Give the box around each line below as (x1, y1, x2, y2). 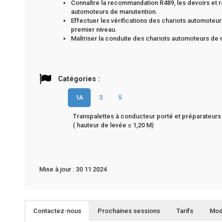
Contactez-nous (33, 207, 81, 215)
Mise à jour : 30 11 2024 (39, 166, 107, 173)
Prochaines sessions (98, 207, 160, 215)
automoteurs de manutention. (71, 8, 158, 16)
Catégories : (58, 74, 100, 83)
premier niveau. (71, 26, 117, 34)
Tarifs (176, 207, 193, 215)
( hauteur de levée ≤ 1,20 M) (73, 121, 154, 129)
